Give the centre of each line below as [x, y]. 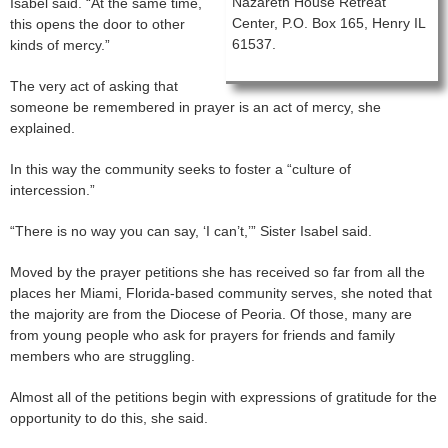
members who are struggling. [102, 356]
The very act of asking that [94, 86]
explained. [42, 128]
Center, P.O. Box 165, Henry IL [328, 23]
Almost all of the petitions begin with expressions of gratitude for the [223, 397]
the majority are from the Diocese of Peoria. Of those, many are [211, 314]
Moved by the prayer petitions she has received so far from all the [217, 272]
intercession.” [52, 190]
